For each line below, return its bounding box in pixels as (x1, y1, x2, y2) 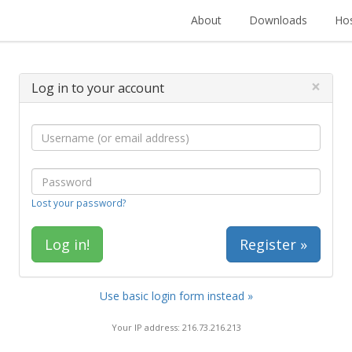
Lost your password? (31, 196, 126, 209)
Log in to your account (31, 79, 164, 97)
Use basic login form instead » (99, 288, 253, 303)
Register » (240, 235, 307, 254)
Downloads (249, 13, 307, 27)
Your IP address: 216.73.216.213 (111, 321, 241, 333)
